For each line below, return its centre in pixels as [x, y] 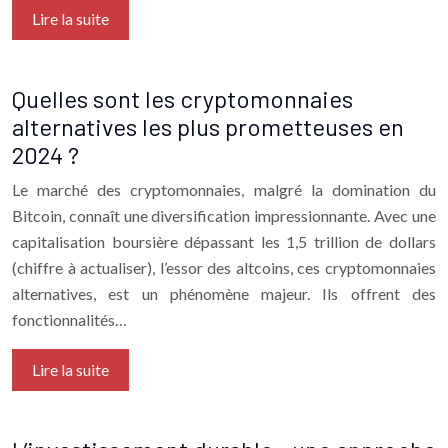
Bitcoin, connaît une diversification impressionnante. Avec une [224, 215]
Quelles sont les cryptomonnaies [182, 98]
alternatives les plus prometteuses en [208, 126]
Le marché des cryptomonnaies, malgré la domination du [224, 189]
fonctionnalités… [69, 319]
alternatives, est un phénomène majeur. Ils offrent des [224, 293]
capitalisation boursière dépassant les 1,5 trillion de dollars [224, 241]
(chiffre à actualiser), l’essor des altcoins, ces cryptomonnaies [224, 267]
